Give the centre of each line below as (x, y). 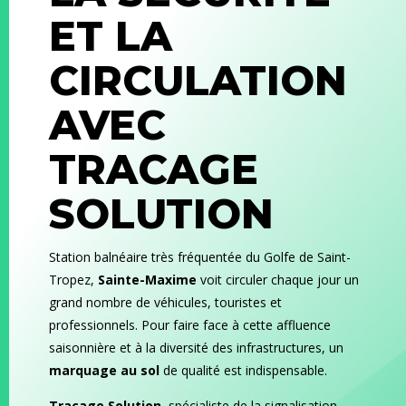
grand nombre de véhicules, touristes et (165, 303)
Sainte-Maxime (147, 280)
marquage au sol (104, 371)
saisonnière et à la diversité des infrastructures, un (196, 348)
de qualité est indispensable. (243, 371)
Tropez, (73, 280)
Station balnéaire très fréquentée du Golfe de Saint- (199, 257)
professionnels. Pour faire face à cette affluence (189, 325)
